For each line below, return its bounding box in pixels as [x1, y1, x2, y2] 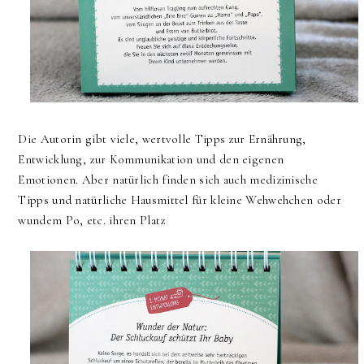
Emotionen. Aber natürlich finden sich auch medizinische [18, 172, 318, 188]
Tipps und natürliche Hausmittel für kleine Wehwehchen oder [18, 193, 341, 208]
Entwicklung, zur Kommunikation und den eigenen [18, 152, 284, 167]
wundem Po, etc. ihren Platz [18, 213, 169, 228]
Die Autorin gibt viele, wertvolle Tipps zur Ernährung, [18, 132, 306, 147]
